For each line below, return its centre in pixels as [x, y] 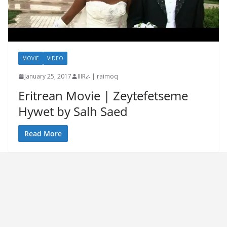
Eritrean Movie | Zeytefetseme [103, 96]
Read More [43, 134]
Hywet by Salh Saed [73, 111]
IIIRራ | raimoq [98, 77]
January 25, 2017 [48, 77]
